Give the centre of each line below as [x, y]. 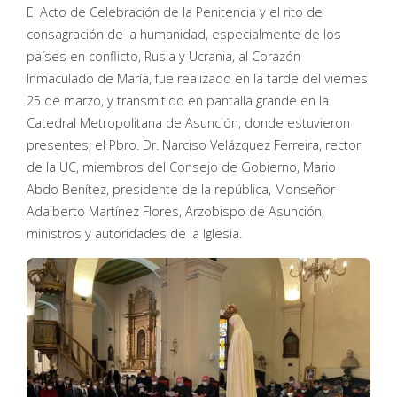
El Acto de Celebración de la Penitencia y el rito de [175, 12]
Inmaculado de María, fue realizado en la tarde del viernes [197, 79]
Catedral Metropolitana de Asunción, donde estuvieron [188, 123]
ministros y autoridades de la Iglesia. [134, 234]
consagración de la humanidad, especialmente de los [184, 35]
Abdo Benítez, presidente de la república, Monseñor [181, 190]
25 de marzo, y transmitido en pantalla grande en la [178, 101]
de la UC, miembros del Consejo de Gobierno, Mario [181, 167]
